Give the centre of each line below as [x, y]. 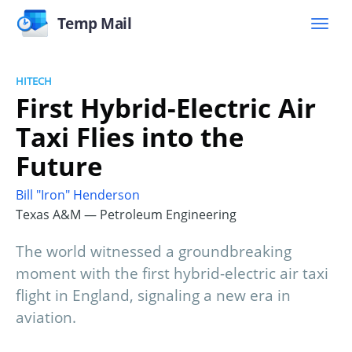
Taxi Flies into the [130, 137]
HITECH [34, 81]
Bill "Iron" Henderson [78, 195]
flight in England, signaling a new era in [153, 296]
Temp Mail [94, 23]
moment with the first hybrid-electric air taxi [172, 274]
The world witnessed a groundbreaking [154, 252]
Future [59, 166]
